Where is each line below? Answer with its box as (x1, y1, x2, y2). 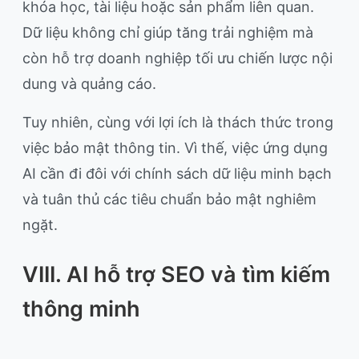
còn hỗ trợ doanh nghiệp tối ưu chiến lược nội (22, 50, 333, 67)
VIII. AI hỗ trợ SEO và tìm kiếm (22, 261, 330, 288)
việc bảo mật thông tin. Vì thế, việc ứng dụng (22, 139, 328, 157)
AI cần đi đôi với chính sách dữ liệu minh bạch (22, 165, 332, 183)
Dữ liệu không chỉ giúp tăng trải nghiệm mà (22, 24, 313, 42)
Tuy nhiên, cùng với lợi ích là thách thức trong (22, 114, 333, 131)
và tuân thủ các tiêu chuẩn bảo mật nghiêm (22, 191, 317, 208)
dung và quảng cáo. (22, 75, 156, 93)
